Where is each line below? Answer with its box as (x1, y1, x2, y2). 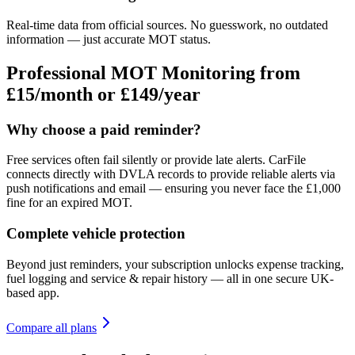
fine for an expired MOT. (6, 196, 132, 210)
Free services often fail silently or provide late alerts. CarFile (6, 153, 306, 167)
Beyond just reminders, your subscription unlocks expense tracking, (6, 257, 344, 271)
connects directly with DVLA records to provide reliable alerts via (6, 167, 335, 181)
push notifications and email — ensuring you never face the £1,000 (6, 181, 341, 196)
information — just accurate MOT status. (6, 32, 211, 46)
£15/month (6, 83, 93, 105)
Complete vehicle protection (6, 225, 185, 242)
